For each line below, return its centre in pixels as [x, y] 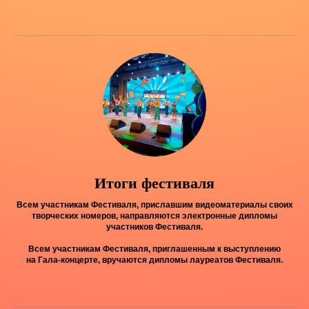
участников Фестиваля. [154, 227]
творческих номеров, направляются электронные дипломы [154, 216]
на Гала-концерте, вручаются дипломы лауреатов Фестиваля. [154, 260]
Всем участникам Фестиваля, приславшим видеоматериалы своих [154, 205]
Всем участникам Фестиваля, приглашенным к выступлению [154, 249]
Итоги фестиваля [154, 183]
